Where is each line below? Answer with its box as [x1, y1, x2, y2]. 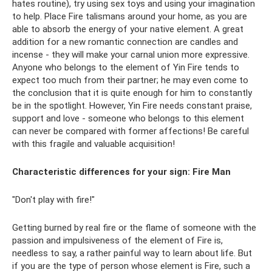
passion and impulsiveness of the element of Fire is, [12, 235, 223, 246]
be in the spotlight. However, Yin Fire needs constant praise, [12, 100, 252, 111]
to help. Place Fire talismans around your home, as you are [12, 11, 247, 22]
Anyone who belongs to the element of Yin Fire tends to [12, 62, 239, 73]
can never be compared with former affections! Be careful [12, 126, 249, 137]
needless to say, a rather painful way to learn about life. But [12, 248, 252, 259]
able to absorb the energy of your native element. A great [12, 24, 243, 35]
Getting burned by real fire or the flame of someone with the [12, 222, 256, 233]
